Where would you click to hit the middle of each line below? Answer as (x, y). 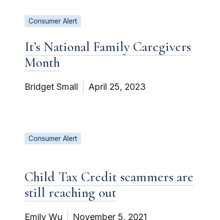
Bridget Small (51, 86)
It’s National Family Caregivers (108, 46)
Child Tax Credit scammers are (109, 177)
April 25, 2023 (117, 86)
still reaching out (70, 192)
